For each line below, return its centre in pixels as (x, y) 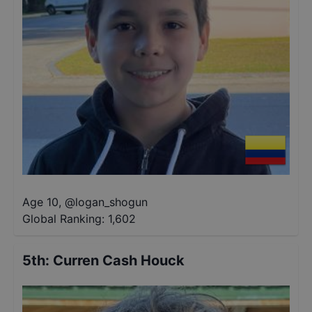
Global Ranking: (63, 219)
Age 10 (40, 202)
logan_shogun (111, 202)
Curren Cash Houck (119, 260)
